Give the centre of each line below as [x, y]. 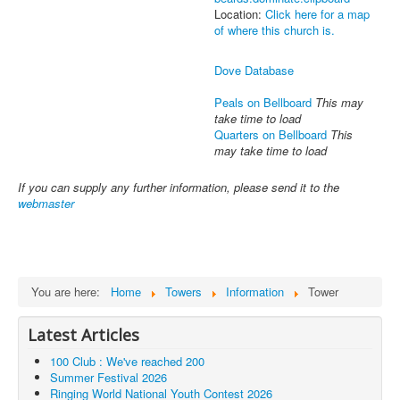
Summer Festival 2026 [108, 378]
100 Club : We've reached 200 [127, 362]
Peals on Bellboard [263, 103]
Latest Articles [83, 335]
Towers [183, 292]
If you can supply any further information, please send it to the [179, 187]
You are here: [69, 292]
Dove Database [254, 71]
